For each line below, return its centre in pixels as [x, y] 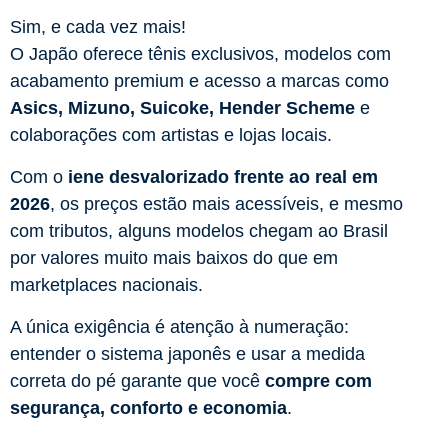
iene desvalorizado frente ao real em [223, 177]
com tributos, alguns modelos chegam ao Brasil [199, 231]
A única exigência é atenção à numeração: [179, 327]
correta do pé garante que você [137, 381]
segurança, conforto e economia [148, 408]
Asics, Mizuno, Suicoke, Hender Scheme [182, 108]
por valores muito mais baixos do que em [174, 258]
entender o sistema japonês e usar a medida [187, 354]
